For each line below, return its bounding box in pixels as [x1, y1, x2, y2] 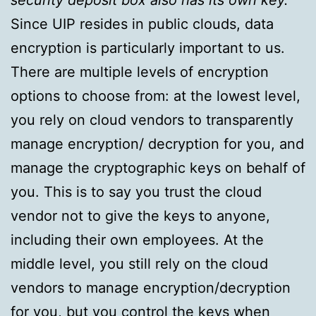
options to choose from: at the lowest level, [11, 87, 300, 105]
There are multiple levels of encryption [11, 63, 269, 81]
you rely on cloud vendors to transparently [11, 111, 293, 129]
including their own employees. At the [11, 231, 264, 249]
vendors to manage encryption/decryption [11, 279, 291, 297]
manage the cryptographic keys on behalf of [11, 159, 305, 177]
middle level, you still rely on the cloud [11, 255, 268, 273]
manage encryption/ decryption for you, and [11, 135, 304, 153]
